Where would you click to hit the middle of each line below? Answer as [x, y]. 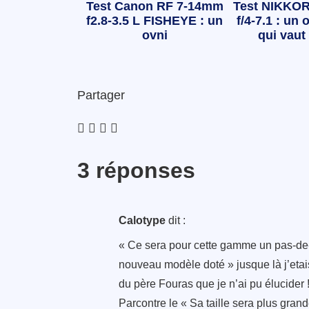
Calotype [142, 221]
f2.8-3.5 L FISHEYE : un [154, 21]
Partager [101, 96]
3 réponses [136, 171]
